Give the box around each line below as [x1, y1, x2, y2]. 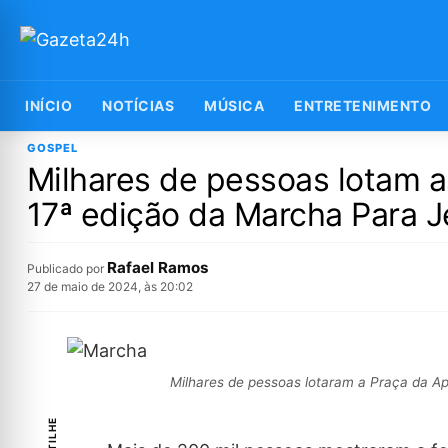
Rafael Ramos [106, 258, 209, 277]
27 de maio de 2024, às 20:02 [26, 279, 193, 294]
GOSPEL [26, 141, 78, 155]
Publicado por [26, 261, 107, 276]
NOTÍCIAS [102, 97, 174, 114]
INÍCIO [25, 97, 72, 114]
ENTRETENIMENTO [294, 97, 431, 114]
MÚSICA [204, 97, 264, 114]
